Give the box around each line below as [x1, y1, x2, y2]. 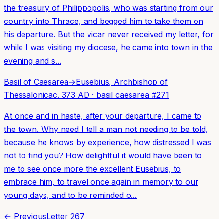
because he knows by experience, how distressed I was [4, 137, 211, 147]
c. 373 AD [53, 89, 89, 100]
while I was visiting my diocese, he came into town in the [4, 42, 213, 52]
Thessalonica [4, 89, 53, 100]
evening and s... [4, 55, 61, 66]
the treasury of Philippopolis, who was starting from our [4, 2, 213, 13]
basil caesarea [96, 89, 149, 100]
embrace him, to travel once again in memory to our [4, 176, 198, 187]
